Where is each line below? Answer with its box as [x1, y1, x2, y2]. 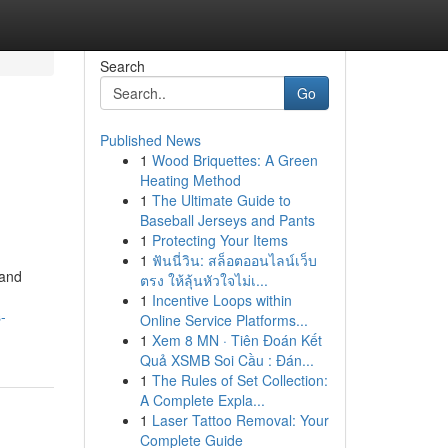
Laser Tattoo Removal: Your [151, 410, 329, 430]
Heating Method [139, 170, 241, 190]
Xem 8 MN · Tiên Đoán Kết [151, 330, 322, 350]
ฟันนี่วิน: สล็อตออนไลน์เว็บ [151, 250, 317, 270]
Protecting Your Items [151, 230, 288, 250]
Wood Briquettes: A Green [151, 150, 318, 170]
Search [99, 56, 145, 76]
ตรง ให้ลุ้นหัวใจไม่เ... [139, 270, 268, 290]
